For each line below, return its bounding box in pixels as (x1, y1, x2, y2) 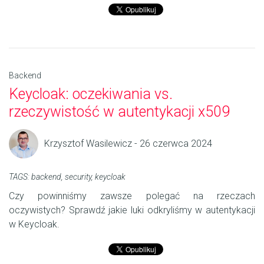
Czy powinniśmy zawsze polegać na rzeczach (9, 190, 255, 202)
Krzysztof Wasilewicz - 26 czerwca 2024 (44, 138, 212, 150)
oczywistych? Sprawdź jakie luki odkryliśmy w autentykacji (9, 204, 255, 216)
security (65, 172, 91, 182)
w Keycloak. (9, 219, 60, 230)
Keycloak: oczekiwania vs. (9, 85, 173, 103)
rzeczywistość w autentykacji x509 (9, 103, 233, 121)
